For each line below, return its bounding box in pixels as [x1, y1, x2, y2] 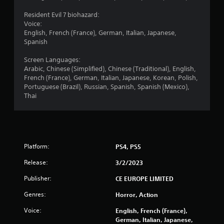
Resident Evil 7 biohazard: [24, 10, 99, 19]
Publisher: [24, 174, 51, 183]
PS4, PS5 [115, 142, 141, 151]
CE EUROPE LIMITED [115, 174, 173, 183]
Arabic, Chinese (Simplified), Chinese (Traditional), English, [24, 64, 196, 73]
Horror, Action [115, 190, 158, 199]
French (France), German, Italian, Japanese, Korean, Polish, [24, 73, 198, 82]
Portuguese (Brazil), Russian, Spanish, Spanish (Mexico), [24, 82, 189, 91]
